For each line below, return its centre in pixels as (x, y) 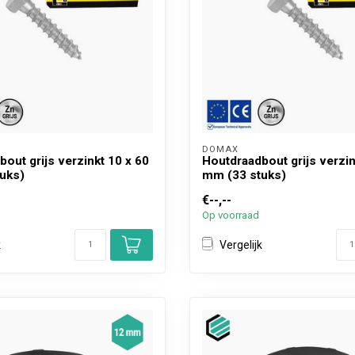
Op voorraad (231, 215)
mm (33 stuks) (244, 175)
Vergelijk (241, 244)
